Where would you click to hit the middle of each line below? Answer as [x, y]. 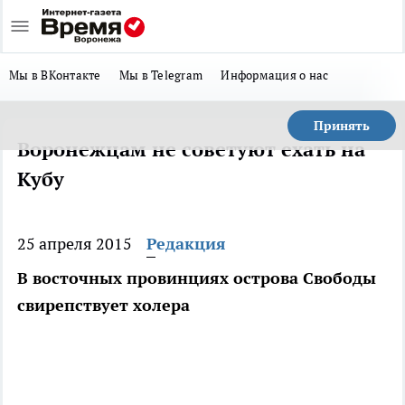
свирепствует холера [104, 305]
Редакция [186, 244]
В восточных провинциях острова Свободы [197, 278]
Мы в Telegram [161, 75]
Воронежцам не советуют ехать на [191, 149]
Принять [342, 126]
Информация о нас [275, 75]
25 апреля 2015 [75, 244]
